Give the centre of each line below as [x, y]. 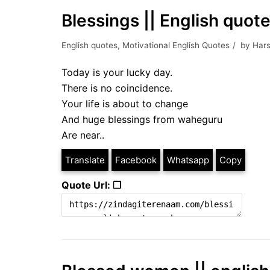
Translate [85, 160]
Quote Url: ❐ [91, 185]
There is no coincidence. [118, 88]
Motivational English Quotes [176, 45]
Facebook [136, 160]
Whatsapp [188, 160]
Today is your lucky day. [117, 72]
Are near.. [83, 135]
